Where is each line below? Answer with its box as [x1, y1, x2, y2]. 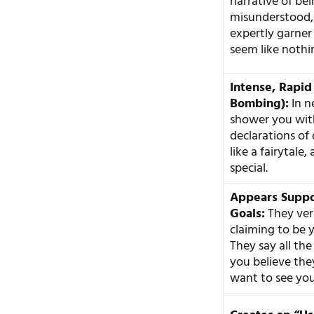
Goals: [230, 203, 266, 224]
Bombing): [230, 93, 289, 114]
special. [230, 158, 268, 179]
